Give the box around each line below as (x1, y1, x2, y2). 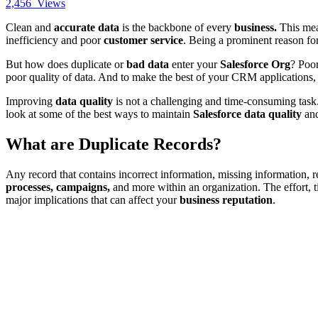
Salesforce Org (217, 57, 290, 70)
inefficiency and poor (6, 33, 101, 46)
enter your (169, 57, 217, 70)
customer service (101, 33, 183, 46)
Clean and (6, 21, 54, 33)
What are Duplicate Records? (6, 134, 221, 153)
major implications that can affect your (6, 193, 177, 206)
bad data (124, 57, 169, 70)
